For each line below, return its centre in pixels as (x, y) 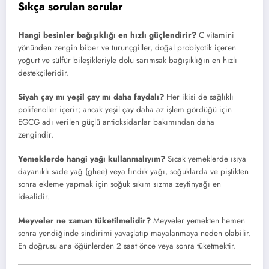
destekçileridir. (44, 73)
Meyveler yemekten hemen (198, 221)
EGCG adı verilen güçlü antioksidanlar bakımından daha (116, 122)
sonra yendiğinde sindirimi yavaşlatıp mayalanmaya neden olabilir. (134, 234)
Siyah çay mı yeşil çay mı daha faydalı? (91, 97)
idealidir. (34, 197)
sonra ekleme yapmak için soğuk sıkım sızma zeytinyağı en (119, 184)
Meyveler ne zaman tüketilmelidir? (84, 221)
